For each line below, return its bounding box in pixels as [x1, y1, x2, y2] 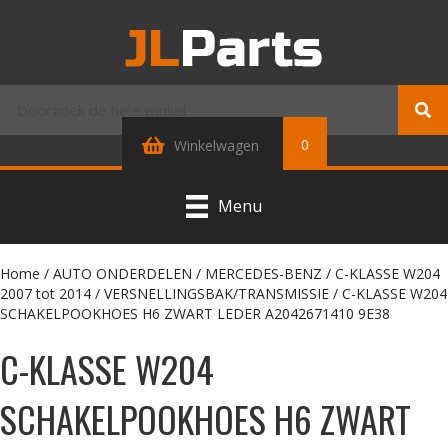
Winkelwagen [173, 136, 259, 156]
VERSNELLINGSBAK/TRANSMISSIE [104, 283, 329, 303]
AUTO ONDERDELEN [53, 263, 192, 283]
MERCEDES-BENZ [205, 263, 322, 283]
